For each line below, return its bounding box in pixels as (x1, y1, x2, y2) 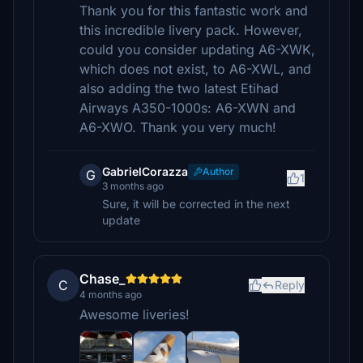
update (102, 213, 140, 227)
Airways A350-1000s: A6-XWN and (79, 100, 296, 116)
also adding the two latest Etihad (79, 80, 279, 96)
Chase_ (79, 271, 126, 287)
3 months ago (102, 180, 164, 192)
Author (203, 165, 234, 177)
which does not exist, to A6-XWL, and (79, 61, 311, 77)
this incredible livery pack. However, (79, 22, 302, 38)
